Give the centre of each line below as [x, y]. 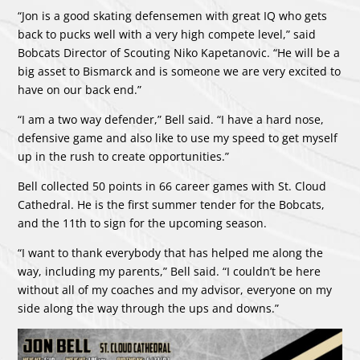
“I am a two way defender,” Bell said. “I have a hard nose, [171, 120]
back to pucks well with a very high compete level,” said [167, 35]
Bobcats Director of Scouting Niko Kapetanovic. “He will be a [179, 53]
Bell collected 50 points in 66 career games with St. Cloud [172, 186]
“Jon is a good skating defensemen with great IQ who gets [173, 16]
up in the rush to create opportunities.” [124, 157]
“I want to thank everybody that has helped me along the [171, 253]
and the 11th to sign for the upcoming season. [143, 223]
